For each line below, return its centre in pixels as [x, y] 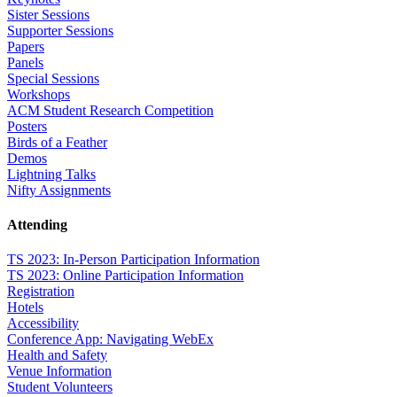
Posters [27, 126]
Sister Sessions [48, 14]
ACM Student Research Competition [110, 110]
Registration [41, 292]
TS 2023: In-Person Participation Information [133, 260]
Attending [37, 225]
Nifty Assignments [59, 190]
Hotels [25, 307]
